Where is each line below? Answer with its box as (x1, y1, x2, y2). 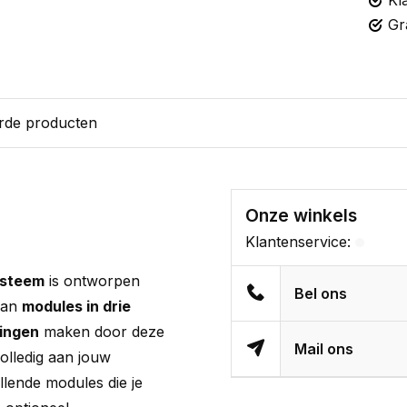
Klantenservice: (245, 233, 351, 251)
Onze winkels (245, 204, 357, 226)
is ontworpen (45, 272, 140, 290)
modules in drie (22, 297, 131, 315)
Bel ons (294, 284, 348, 303)
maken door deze (39, 323, 164, 341)
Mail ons (294, 340, 354, 358)
